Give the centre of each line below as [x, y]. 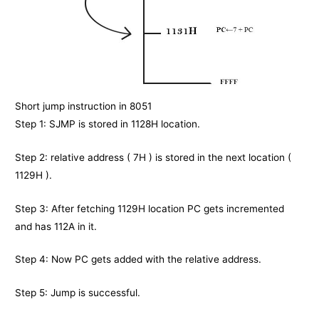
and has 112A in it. [56, 226]
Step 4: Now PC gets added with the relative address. [138, 260]
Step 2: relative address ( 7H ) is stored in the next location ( [153, 157]
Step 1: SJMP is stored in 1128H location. [108, 124]
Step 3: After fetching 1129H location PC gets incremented [150, 208]
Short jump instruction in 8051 [84, 106]
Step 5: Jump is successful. [78, 293]
